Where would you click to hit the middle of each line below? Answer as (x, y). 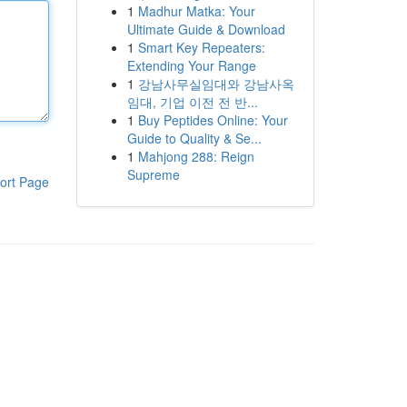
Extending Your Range (191, 65)
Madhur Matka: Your (196, 11)
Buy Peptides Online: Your (213, 120)
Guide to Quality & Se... (194, 138)
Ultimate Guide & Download (206, 29)
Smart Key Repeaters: (201, 47)
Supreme (153, 174)
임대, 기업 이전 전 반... (192, 102)
